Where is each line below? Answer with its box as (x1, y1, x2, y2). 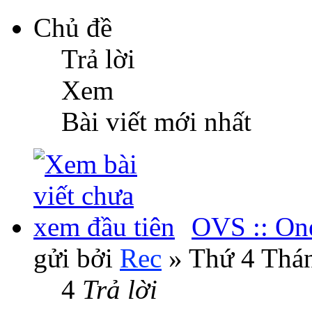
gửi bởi (33, 242, 120, 273)
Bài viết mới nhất (61, 106, 251, 136)
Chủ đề (33, 12, 112, 42)
